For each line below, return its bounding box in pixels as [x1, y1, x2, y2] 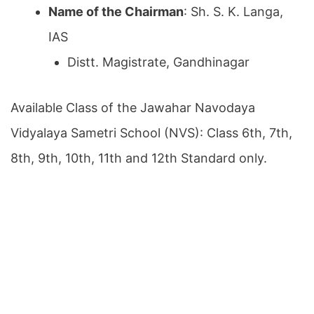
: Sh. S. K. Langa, [184, 4, 283, 19]
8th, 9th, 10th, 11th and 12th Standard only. [11, 150, 267, 165]
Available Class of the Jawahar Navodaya [11, 100, 255, 115]
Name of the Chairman [48, 4, 184, 19]
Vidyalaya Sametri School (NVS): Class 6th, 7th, [11, 125, 292, 140]
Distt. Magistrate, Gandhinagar [67, 54, 250, 69]
